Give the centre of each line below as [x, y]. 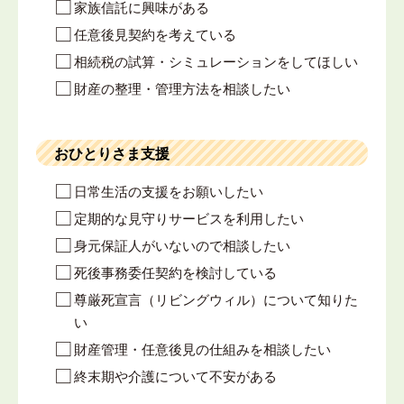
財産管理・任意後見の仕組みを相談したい [202, 349]
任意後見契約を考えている [155, 34]
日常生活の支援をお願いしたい [169, 191]
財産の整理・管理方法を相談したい [182, 88]
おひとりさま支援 [112, 153]
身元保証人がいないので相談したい [182, 245]
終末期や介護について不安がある [175, 376]
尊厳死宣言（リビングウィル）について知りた [216, 299]
